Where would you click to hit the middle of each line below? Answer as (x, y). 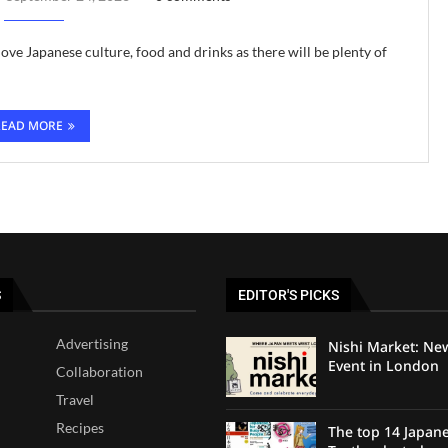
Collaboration (100, 371)
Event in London (383, 365)
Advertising (92, 343)
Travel (75, 399)
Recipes (80, 427)
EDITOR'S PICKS (288, 294)
